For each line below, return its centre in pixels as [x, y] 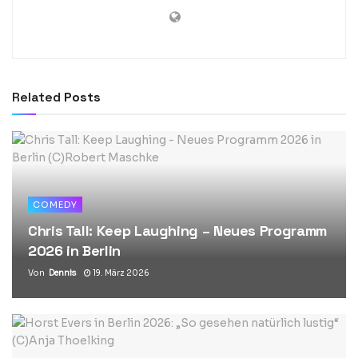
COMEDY [55, 204]
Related [36, 97]
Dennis [62, 272]
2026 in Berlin [74, 250]
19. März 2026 [120, 272]
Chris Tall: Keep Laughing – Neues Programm [177, 230]
